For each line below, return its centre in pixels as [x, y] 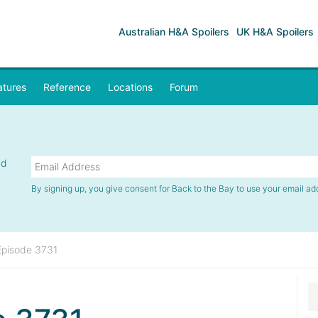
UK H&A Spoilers [275, 32]
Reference [67, 87]
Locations [130, 87]
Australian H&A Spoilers [174, 32]
